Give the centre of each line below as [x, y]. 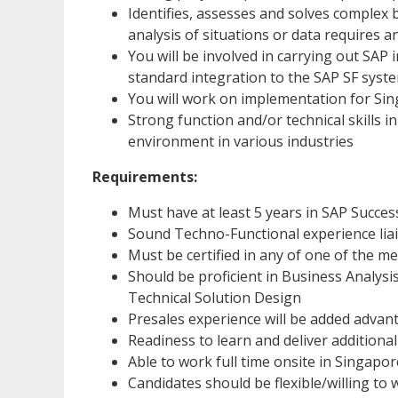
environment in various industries [241, 141]
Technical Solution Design [215, 297]
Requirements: [145, 176]
